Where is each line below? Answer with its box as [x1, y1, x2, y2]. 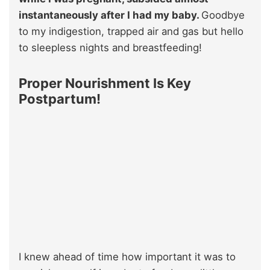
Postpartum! [19, 90, 101, 107]
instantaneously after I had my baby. [19, 8, 201, 21]
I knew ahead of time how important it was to [19, 250, 236, 263]
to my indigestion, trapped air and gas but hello [19, 25, 243, 37]
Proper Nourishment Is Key [19, 75, 191, 91]
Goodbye [201, 8, 245, 21]
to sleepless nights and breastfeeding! [19, 41, 202, 54]
